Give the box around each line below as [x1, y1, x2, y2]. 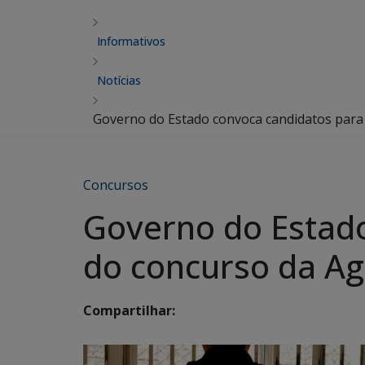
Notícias [97, 73, 141, 88]
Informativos [97, 33, 165, 49]
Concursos [83, 176, 148, 194]
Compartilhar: [83, 301, 175, 320]
